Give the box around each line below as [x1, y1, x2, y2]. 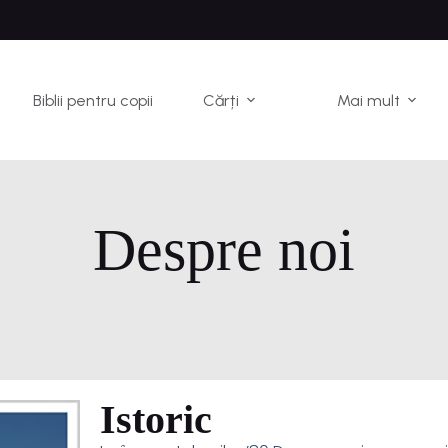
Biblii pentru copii [33, 90, 154, 110]
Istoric [99, 397, 212, 442]
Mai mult [337, 90, 401, 110]
